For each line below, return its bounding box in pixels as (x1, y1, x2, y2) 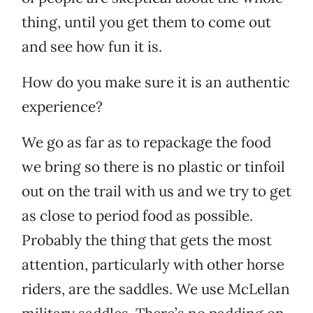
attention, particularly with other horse (22, 255, 284, 275)
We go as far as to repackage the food (22, 133, 271, 152)
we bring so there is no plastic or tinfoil (22, 157, 285, 177)
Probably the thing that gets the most (22, 231, 272, 250)
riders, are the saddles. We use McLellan (22, 279, 290, 299)
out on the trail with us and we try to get (22, 182, 291, 201)
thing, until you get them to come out (22, 13, 271, 32)
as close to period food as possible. (22, 206, 253, 226)
